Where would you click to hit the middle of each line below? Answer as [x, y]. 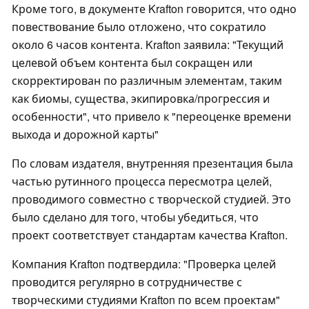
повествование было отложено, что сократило [139, 27]
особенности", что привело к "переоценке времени [151, 117]
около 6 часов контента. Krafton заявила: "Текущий [148, 45]
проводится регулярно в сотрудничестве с [127, 282]
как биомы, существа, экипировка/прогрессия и [141, 99]
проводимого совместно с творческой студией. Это [151, 199]
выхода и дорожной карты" [85, 134]
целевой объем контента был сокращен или [132, 63]
